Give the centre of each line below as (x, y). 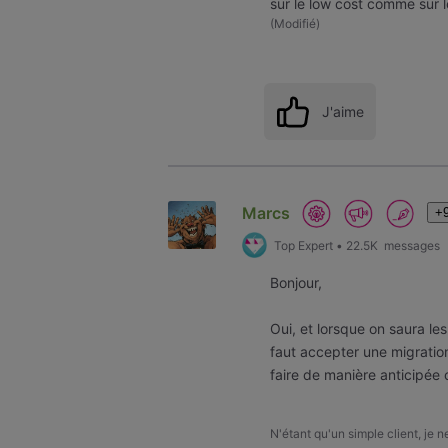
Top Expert (303, 245)
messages (410, 245)
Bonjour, (296, 282)
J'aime (342, 111)
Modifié (295, 23)
